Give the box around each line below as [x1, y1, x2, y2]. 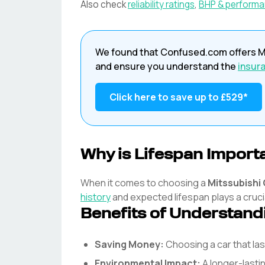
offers [227, 46, 256, 59]
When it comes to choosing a [80, 176, 206, 189]
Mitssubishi [208, 176, 261, 189]
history [80, 190, 111, 203]
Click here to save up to [109, 91, 221, 104]
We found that [95, 46, 160, 59]
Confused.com [160, 46, 227, 59]
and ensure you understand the [95, 60, 236, 73]
